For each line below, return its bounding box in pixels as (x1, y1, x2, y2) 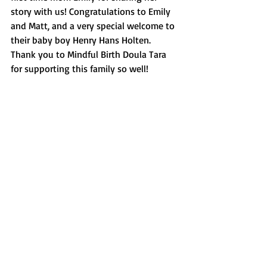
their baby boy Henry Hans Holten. (11, 34, 153, 46)
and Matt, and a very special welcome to (11, 20, 177, 32)
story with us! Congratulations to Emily (11, 5, 173, 17)
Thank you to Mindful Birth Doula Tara (11, 48, 169, 60)
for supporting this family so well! (11, 63, 148, 74)
